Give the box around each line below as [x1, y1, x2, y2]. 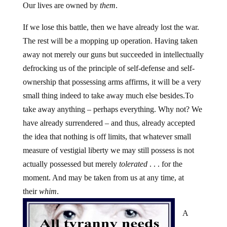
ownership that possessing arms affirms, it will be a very [22, 78, 201, 86]
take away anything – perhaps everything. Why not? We [22, 105, 202, 113]
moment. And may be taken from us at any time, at [22, 173, 184, 182]
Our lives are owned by [22, 1, 100, 10]
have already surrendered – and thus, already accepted [22, 119, 195, 127]
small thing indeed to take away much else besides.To [22, 91, 194, 100]
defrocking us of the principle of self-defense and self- [22, 64, 195, 72]
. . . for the [147, 160, 182, 168]
